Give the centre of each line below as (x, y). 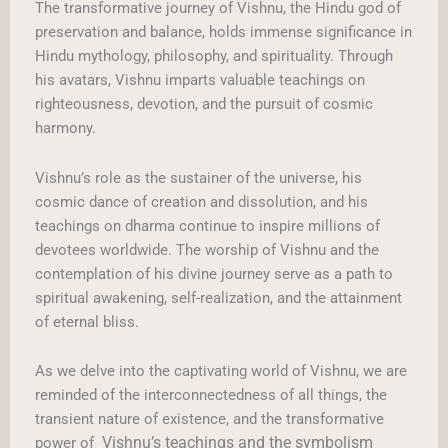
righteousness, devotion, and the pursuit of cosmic (204, 104)
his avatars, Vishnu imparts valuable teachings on (200, 80)
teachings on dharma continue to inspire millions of (207, 225)
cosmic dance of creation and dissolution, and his (201, 201)
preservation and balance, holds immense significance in (223, 32)
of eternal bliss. (87, 321)
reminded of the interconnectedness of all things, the (211, 395)
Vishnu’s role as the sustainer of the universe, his (198, 177)
